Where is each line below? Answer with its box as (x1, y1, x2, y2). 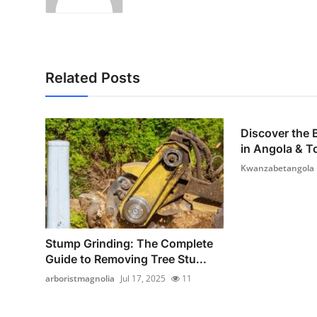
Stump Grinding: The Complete (45, 236, 213, 250)
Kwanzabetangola (240, 162, 314, 175)
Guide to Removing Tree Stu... (45, 251, 207, 266)
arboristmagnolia (45, 272, 115, 284)
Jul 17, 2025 (120, 272, 166, 284)
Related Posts (45, 69, 140, 87)
